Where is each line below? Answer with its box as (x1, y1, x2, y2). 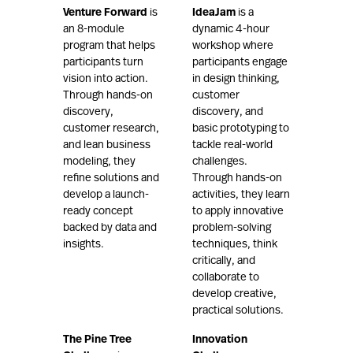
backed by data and (63, 222, 157, 234)
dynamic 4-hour (192, 24, 269, 35)
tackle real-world (192, 139, 273, 151)
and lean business (63, 139, 150, 151)
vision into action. (63, 73, 148, 85)
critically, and (192, 255, 255, 267)
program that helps (63, 40, 155, 52)
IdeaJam (192, 7, 236, 19)
